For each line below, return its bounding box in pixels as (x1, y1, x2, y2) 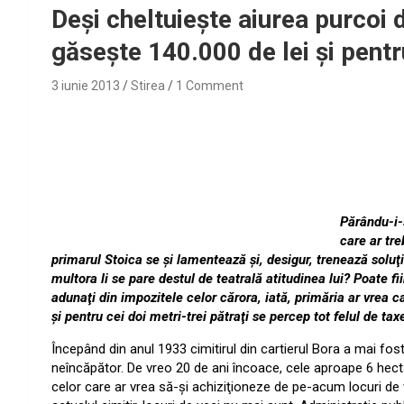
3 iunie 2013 (51, 78, 120, 94)
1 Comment (176, 78, 243, 94)
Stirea (131, 78, 165, 94)
